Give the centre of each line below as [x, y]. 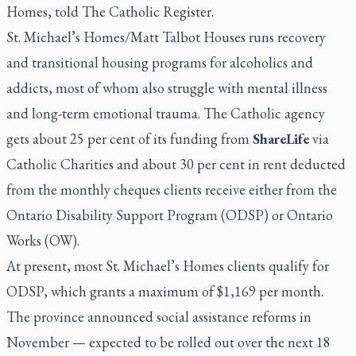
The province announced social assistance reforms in [159, 317]
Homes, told [44, 12]
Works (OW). [44, 240]
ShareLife [281, 139]
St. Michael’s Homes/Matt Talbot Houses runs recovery [166, 37]
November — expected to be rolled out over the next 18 [168, 342]
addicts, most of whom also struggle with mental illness [167, 88]
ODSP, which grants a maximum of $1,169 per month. [165, 291]
